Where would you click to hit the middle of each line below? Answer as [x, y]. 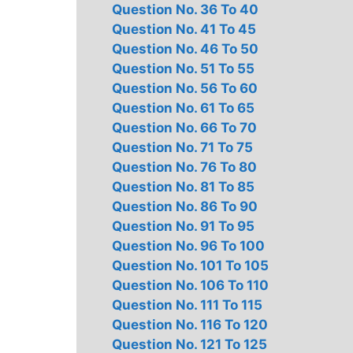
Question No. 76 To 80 [184, 167]
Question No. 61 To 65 [183, 108]
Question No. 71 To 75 [182, 147]
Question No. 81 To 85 [183, 187]
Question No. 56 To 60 [185, 88]
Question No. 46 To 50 [185, 49]
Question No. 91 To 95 [183, 226]
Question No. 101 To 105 [190, 266]
